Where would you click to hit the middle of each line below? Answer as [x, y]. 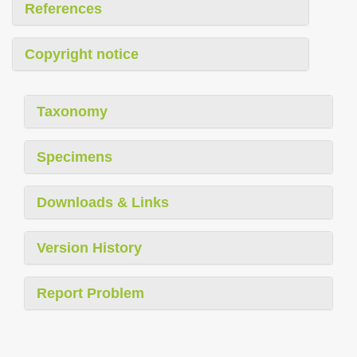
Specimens [75, 157]
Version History [89, 247]
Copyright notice [82, 54]
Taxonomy [72, 111]
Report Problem [90, 293]
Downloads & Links [103, 202]
